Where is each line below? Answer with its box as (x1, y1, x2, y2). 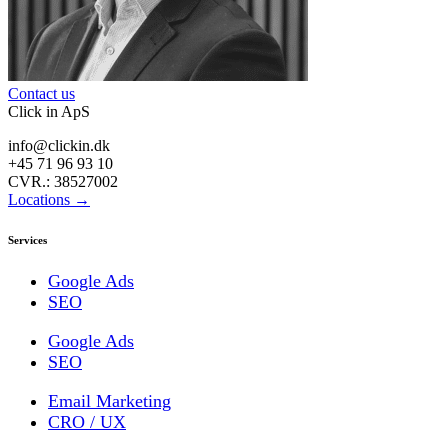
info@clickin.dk (8, 137, 110, 155)
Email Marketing (48, 391, 171, 412)
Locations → (8, 191, 90, 209)
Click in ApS (8, 103, 90, 121)
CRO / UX (48, 412, 126, 433)
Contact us (8, 85, 75, 103)
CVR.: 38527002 (8, 173, 118, 191)
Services (8, 234, 47, 247)
